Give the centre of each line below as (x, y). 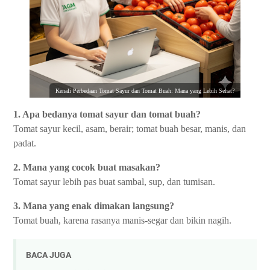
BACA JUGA (49, 255)
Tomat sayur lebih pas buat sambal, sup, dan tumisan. (114, 182)
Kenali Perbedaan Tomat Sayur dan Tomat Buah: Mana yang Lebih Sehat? (145, 91)
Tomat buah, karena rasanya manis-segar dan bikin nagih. (122, 221)
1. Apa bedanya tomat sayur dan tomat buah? (107, 115)
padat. (25, 143)
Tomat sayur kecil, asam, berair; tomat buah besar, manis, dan (130, 129)
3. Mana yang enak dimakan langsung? (94, 206)
